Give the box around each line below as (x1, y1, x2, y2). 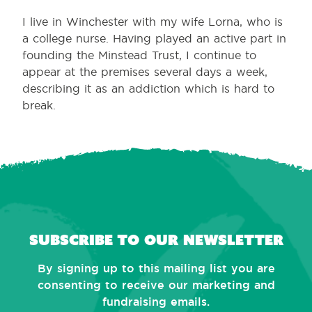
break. (22, 98, 56, 112)
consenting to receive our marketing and (37, 278, 275, 292)
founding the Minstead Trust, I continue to (22, 48, 256, 62)
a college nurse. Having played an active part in (22, 31, 286, 45)
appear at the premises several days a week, (22, 65, 267, 79)
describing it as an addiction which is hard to (22, 81, 274, 95)
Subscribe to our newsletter (29, 231, 283, 249)
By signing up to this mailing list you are (37, 261, 275, 276)
